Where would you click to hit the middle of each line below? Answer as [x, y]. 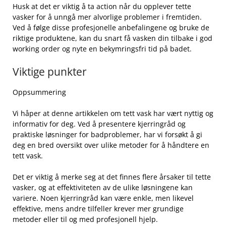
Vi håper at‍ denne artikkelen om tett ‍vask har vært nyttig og [113, 113]
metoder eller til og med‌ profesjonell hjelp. [85, 219]
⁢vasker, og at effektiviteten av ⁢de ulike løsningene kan [103, 187]
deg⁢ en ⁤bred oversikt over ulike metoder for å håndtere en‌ [111, 145]
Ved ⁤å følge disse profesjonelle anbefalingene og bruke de [111, 27]
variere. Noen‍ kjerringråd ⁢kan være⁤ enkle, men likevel [103, 198]
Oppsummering [39, 92]
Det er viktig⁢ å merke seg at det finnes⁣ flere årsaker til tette [112, 177]
